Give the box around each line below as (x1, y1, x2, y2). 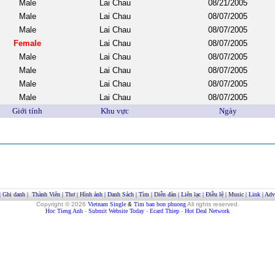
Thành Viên (31, 191, 60, 198)
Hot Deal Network (185, 207, 230, 214)
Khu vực (101, 106, 129, 115)
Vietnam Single (87, 201, 126, 207)
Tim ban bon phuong (133, 201, 186, 207)
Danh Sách (107, 191, 134, 198)
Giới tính (12, 106, 42, 115)
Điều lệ (205, 191, 223, 198)
